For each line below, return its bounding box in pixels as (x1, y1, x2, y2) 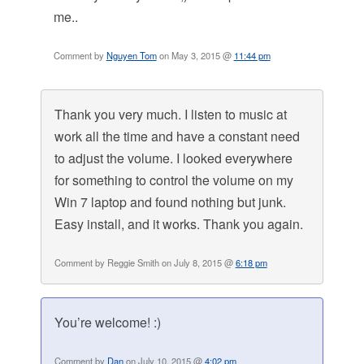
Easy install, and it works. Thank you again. (54, 214, 303, 234)
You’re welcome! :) (54, 313, 161, 332)
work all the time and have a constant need (54, 127, 300, 146)
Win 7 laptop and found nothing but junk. (54, 193, 286, 212)
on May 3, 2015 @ (156, 49, 234, 63)
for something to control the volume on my (54, 171, 293, 190)
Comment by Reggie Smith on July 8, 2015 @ (54, 256, 236, 270)
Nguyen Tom (106, 49, 157, 63)
